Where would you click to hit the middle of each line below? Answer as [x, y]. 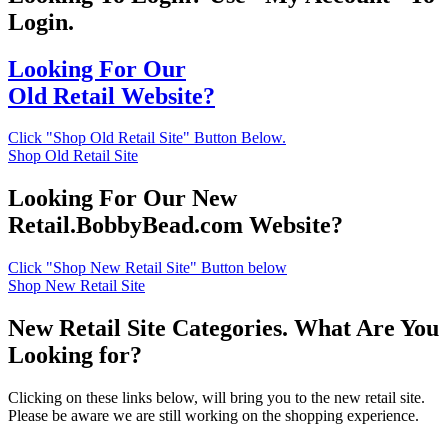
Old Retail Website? [111, 95]
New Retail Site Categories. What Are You [223, 328]
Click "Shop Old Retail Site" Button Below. [147, 138]
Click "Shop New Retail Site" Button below [147, 268]
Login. [41, 21]
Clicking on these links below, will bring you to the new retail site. [216, 398]
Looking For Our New [122, 198]
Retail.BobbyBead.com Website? [175, 225]
